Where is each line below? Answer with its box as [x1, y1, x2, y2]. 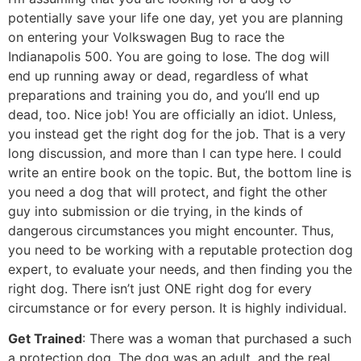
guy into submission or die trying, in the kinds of [8, 202, 303, 219]
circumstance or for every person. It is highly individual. [8, 299, 346, 316]
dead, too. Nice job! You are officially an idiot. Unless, [8, 106, 336, 122]
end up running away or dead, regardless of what [8, 67, 309, 84]
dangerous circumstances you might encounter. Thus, [8, 222, 334, 239]
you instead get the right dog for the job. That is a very [8, 125, 346, 142]
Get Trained [8, 330, 82, 347]
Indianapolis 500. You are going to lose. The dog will [8, 48, 330, 64]
